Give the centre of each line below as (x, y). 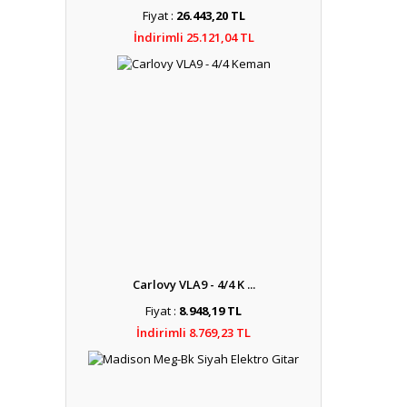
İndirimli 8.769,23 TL (194, 333)
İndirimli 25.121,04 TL (194, 37)
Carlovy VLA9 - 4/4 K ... (194, 284)
